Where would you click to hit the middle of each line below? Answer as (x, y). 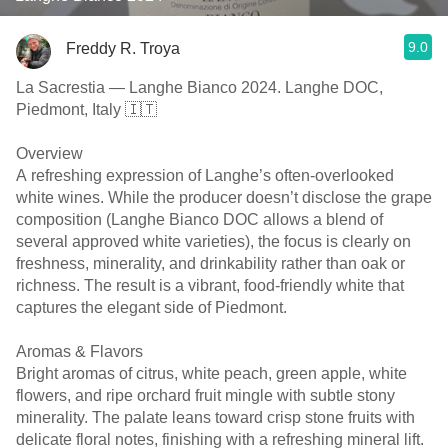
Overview (49, 153)
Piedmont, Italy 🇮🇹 (86, 109)
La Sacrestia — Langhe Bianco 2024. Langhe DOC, (199, 87)
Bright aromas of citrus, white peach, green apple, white (211, 373)
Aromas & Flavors (79, 351)
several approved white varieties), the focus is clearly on (213, 241)
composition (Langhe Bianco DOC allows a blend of (199, 219)
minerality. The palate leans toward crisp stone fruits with (215, 417)
